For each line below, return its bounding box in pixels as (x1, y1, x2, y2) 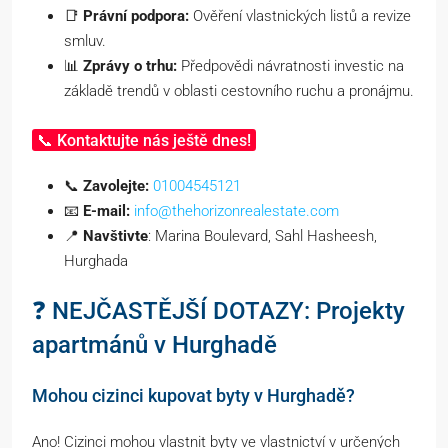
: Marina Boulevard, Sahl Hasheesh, (148, 226, 377, 245)
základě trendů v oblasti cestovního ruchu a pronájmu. (64, 81, 414, 100)
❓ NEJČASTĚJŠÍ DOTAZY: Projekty (32, 296, 405, 325)
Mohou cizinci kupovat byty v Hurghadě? (32, 384, 355, 406)
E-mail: (83, 201, 130, 220)
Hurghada (64, 251, 128, 270)
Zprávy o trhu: (83, 56, 177, 75)
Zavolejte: (83, 176, 149, 195)
